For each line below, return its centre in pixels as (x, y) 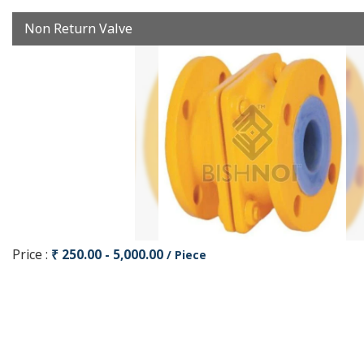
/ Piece (186, 255)
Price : (32, 255)
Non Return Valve (78, 28)
